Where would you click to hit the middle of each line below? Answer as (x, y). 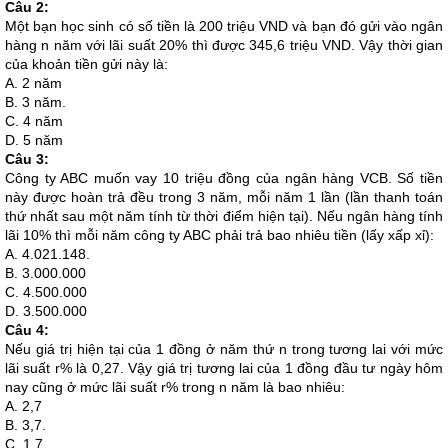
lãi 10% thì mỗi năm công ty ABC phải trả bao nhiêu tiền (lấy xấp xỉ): (219, 235)
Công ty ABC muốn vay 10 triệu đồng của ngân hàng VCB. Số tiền (224, 178)
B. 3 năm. (35, 102)
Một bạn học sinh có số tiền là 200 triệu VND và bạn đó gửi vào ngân (224, 26)
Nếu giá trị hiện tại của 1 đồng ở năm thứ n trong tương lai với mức (224, 349)
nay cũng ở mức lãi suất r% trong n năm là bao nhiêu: (175, 387)
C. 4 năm (34, 121)
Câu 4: (27, 330)
